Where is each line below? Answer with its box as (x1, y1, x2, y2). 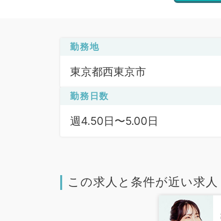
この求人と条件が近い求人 (68, 175, 218, 189)
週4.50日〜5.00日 (70, 114, 158, 127)
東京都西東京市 (70, 65, 146, 78)
